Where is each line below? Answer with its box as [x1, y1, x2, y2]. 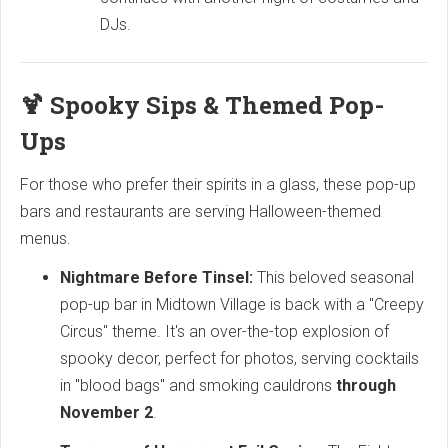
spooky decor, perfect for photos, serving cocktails [60, 348, 419, 368]
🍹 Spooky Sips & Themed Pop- [20, 88, 384, 121]
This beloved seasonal [253, 267, 414, 287]
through [336, 375, 396, 395]
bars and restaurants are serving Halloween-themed [20, 201, 381, 221]
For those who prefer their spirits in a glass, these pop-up [20, 174, 416, 194]
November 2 [60, 402, 153, 422]
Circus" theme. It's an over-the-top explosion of [60, 321, 389, 341]
